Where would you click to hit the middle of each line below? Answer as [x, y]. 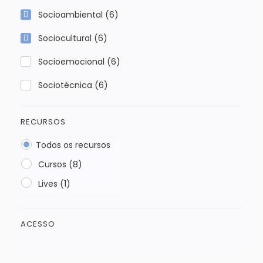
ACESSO [38, 224]
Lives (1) [53, 183]
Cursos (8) [59, 165]
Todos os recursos [73, 145]
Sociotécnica [66, 85]
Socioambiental [72, 15]
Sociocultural [66, 38]
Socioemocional [73, 62]
